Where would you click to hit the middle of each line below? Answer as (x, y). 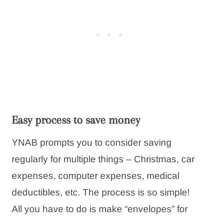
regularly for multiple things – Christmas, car (103, 159)
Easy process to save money (76, 120)
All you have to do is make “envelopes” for (100, 209)
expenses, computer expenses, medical (96, 175)
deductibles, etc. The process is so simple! (101, 192)
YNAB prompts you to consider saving (92, 142)
